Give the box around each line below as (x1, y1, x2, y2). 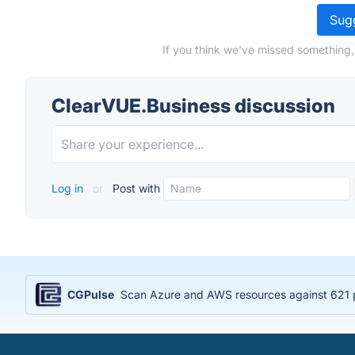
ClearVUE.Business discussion (52, 94, 335, 117)
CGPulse (67, 288, 114, 301)
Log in (52, 181, 86, 195)
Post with (109, 181, 160, 195)
